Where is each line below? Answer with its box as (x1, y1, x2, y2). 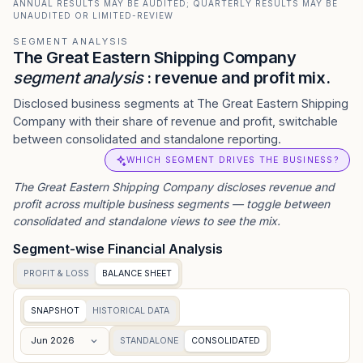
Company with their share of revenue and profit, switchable (13, 114, 338, 128)
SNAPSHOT (31, 305, 79, 316)
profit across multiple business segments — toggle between (13, 197, 330, 211)
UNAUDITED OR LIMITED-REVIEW (13, 11, 173, 20)
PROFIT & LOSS (23, 268, 89, 279)
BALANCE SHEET (102, 268, 172, 279)
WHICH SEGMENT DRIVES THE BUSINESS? (126, 155, 340, 165)
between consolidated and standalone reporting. (13, 132, 281, 146)
